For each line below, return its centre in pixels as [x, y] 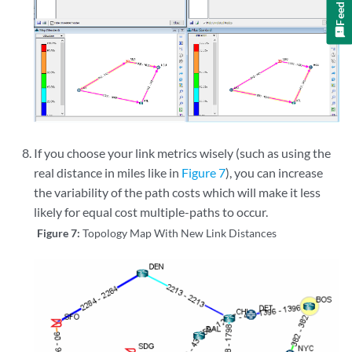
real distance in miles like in [108, 173]
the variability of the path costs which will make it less [178, 192]
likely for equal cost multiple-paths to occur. [151, 212]
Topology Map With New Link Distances [180, 233]
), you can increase [275, 173]
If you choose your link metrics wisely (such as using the [183, 153]
